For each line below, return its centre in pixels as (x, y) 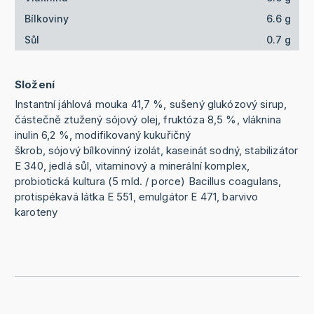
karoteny (36, 212)
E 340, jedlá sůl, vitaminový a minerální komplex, (132, 165)
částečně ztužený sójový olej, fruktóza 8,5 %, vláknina (148, 119)
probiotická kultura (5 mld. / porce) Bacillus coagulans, (148, 181)
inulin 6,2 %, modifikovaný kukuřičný (103, 135)
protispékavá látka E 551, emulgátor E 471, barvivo (136, 196)
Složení (35, 84)
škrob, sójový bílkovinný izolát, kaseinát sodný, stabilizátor (156, 150)
